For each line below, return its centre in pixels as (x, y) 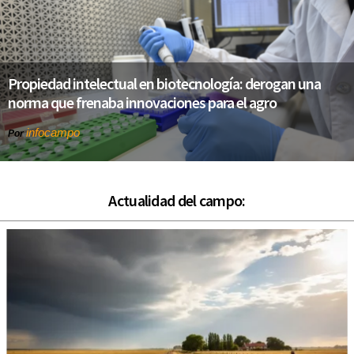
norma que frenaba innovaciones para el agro (142, 102)
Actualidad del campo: (177, 200)
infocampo (53, 132)
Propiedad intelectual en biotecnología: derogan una (164, 83)
